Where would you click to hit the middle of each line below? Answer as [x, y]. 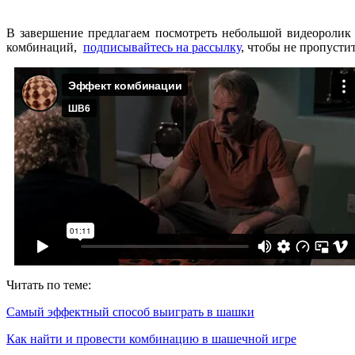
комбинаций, [45, 48]
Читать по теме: [49, 285]
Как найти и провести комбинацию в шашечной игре [151, 339]
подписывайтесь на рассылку [162, 48]
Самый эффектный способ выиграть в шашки [130, 312]
